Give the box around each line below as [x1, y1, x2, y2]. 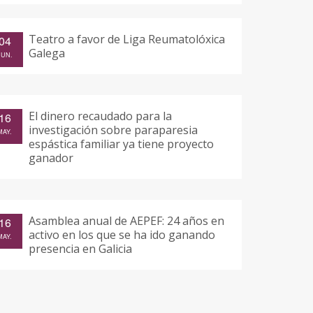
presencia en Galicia [29, 240, 132, 256]
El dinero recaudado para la [29, 108, 172, 124]
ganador [29, 150, 73, 166]
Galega [29, 45, 65, 61]
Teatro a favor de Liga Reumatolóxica [29, 31, 225, 47]
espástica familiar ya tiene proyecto [29, 136, 214, 152]
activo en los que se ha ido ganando [29, 226, 215, 242]
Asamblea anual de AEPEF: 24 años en [29, 212, 224, 228]
